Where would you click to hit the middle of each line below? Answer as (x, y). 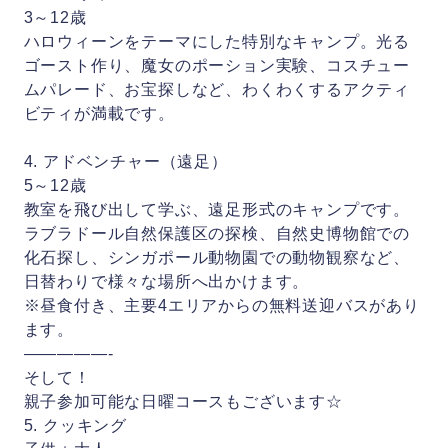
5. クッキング (75, 425)
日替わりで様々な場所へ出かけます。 (166, 281)
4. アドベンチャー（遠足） (125, 161)
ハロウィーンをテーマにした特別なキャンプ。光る (217, 41)
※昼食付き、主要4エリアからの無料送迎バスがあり (221, 305)
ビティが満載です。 (99, 113)
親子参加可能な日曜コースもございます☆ (183, 401)
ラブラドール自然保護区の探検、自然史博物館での (217, 233)
